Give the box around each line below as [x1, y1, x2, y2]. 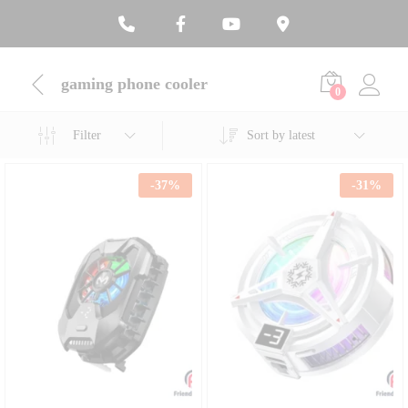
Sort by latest [246, 128, 315, 143]
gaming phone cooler [61, 74, 208, 93]
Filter [73, 127, 102, 142]
